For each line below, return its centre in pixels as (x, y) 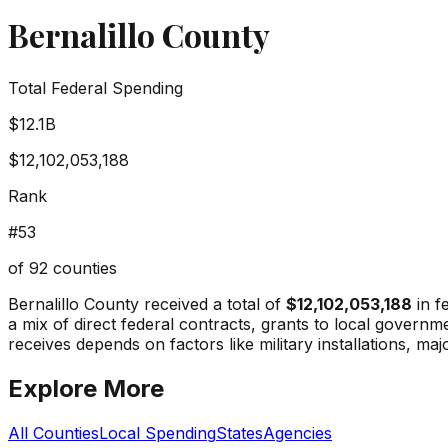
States (239, 432)
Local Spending (157, 432)
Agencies (297, 432)
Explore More (86, 388)
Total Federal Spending (95, 87)
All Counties (53, 432)
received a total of (210, 303)
